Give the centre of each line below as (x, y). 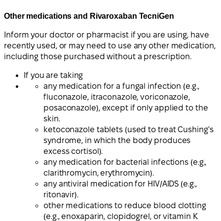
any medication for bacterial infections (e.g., (125, 162)
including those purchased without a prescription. (98, 57)
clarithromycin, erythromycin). (99, 173)
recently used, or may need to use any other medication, (110, 46)
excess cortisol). (73, 151)
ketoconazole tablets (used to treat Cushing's (129, 130)
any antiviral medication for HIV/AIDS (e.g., (120, 184)
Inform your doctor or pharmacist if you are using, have (107, 35)
